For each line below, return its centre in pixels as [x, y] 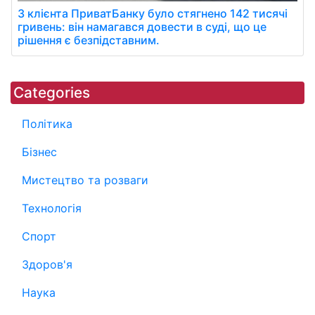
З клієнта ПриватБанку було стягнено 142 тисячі [153, 14]
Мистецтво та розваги [85, 180]
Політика [47, 124]
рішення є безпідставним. [89, 40]
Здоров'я [47, 265]
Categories [52, 93]
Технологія [52, 208]
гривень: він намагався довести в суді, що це [142, 27]
